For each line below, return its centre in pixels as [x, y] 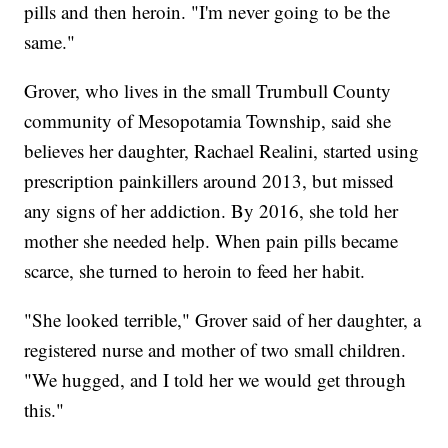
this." [44, 410]
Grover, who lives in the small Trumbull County [208, 91]
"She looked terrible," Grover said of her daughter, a [223, 320]
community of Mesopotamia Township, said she [208, 121]
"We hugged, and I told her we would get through [215, 380]
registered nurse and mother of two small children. [215, 350]
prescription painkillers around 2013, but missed [209, 181]
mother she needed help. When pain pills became [211, 241]
